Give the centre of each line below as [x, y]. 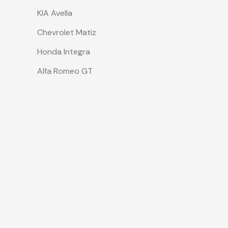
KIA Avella [55, 13]
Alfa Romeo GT [65, 71]
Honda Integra [64, 52]
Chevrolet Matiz [67, 32]
